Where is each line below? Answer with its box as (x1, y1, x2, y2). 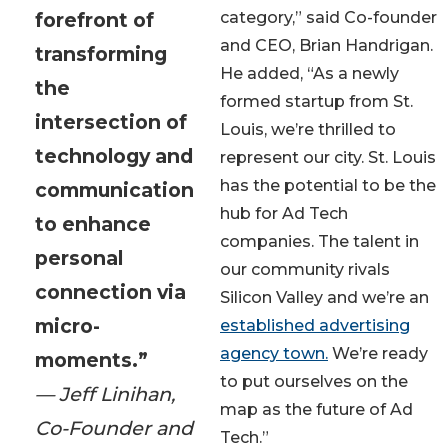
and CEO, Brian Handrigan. (220, 35, 433, 55)
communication (35, 177, 194, 202)
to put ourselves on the (220, 371, 408, 391)
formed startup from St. (220, 91, 413, 111)
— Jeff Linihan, (35, 381, 175, 406)
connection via (35, 279, 186, 304)
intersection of (35, 109, 187, 134)
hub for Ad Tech (220, 203, 348, 223)
